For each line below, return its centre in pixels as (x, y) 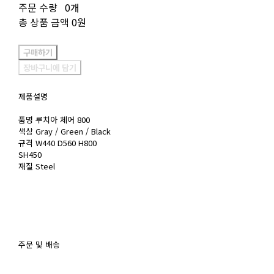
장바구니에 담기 (50, 68)
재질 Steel (36, 166)
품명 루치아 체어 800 (54, 120)
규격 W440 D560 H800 (57, 143)
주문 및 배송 (39, 245)
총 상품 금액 (43, 22)
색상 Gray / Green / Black (64, 131)
